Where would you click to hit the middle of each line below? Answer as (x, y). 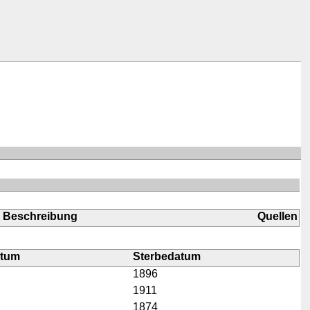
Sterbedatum (167, 257)
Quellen (278, 217)
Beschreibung (40, 217)
